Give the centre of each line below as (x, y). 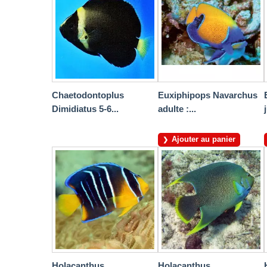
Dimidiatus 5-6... (85, 109)
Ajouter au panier (204, 139)
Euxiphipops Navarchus (208, 95)
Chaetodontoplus (88, 95)
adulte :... (177, 109)
